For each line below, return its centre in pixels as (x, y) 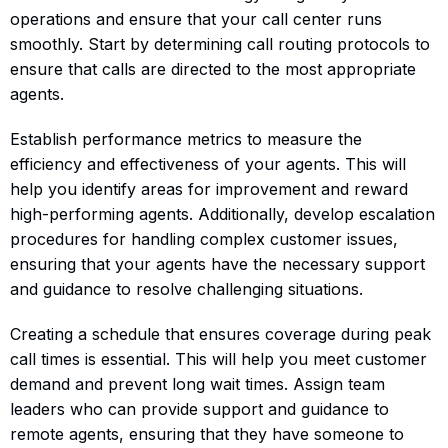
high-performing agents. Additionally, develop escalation (222, 213)
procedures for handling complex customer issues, (204, 238)
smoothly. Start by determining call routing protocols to (220, 43)
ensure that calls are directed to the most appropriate (213, 68)
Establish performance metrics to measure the (186, 138)
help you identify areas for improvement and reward (209, 188)
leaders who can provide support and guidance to (199, 408)
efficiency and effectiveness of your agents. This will (208, 163)
